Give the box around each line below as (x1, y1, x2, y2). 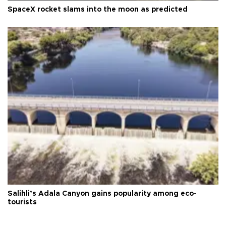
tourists (8, 199, 37, 206)
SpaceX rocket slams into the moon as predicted (8, 6, 188, 13)
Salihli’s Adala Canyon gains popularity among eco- (8, 190, 197, 198)
